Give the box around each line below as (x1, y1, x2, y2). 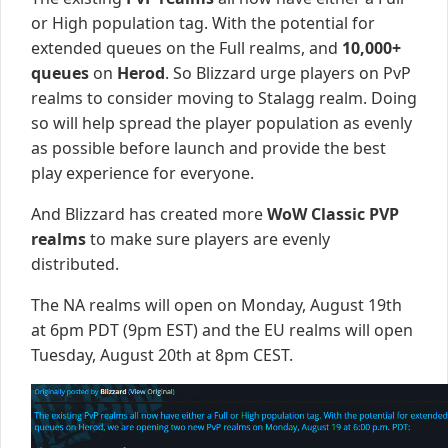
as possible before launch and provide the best (31, 137, 386, 160)
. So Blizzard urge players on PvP (165, 62, 411, 85)
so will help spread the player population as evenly (31, 112, 412, 135)
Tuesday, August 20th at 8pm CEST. (31, 344, 293, 367)
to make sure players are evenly (86, 228, 330, 251)
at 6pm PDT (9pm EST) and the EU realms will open (31, 319, 413, 342)
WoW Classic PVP (267, 203, 399, 226)
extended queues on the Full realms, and (31, 37, 342, 60)
